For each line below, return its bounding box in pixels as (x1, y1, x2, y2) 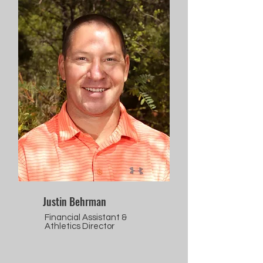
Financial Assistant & (45, 213, 127, 222)
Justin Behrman (43, 194, 106, 210)
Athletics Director (45, 222, 114, 231)
